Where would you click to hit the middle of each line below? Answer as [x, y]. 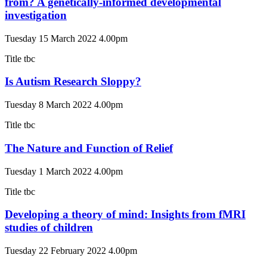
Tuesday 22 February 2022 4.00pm [71, 251]
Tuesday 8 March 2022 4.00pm [64, 105]
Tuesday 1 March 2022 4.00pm [64, 171]
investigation [36, 15]
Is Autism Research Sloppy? [73, 82]
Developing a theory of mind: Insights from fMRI [125, 215]
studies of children [49, 228]
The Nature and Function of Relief [89, 148]
